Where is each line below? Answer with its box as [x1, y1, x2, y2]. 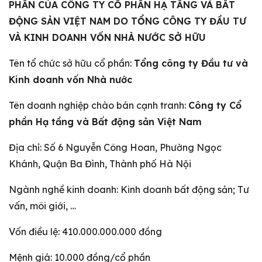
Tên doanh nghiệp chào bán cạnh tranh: [9, 99, 188, 111]
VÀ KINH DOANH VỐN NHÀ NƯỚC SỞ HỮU [9, 32, 206, 43]
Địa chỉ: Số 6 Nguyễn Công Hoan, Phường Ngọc [9, 142, 222, 153]
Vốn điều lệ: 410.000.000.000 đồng [9, 226, 162, 237]
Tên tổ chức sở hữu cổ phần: [9, 57, 134, 69]
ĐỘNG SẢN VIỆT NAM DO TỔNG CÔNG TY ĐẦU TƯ [9, 15, 246, 27]
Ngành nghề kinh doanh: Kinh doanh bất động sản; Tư [9, 184, 249, 195]
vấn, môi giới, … [9, 200, 76, 212]
